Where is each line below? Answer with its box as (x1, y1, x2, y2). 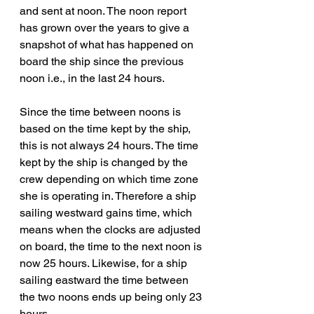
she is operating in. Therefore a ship (20, 189, 199, 203)
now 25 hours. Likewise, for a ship (20, 257, 190, 271)
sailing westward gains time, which (20, 206, 195, 220)
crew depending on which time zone (20, 172, 201, 186)
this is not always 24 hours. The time (20, 139, 201, 153)
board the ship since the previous (20, 55, 186, 69)
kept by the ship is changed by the (20, 156, 191, 170)
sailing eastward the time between (20, 273, 191, 287)
